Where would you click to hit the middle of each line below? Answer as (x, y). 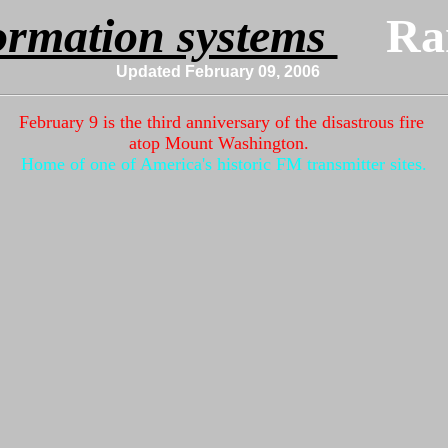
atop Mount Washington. (224, 143)
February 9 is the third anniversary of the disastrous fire (224, 122)
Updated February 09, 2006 (218, 71)
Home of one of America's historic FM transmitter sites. (224, 164)
